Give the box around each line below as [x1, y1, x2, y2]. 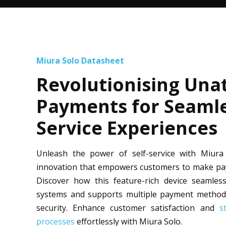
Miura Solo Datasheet [36, 55, 124, 66]
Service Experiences [36, 116, 217, 140]
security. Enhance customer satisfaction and [36, 202, 219, 213]
